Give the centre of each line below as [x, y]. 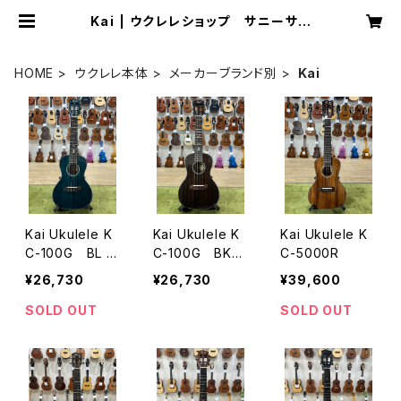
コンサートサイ [195, 271]
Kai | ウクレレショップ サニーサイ [200, 21]
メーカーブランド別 [223, 73]
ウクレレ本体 [111, 73]
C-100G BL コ [72, 252]
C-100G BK [192, 252]
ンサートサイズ [67, 271]
